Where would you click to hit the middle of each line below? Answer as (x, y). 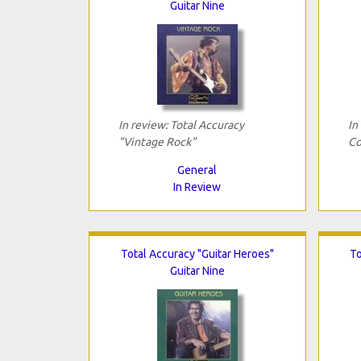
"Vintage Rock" (157, 141)
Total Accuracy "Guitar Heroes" (197, 253)
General (197, 170)
